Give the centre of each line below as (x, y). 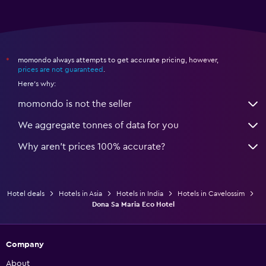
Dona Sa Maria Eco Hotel (133, 204)
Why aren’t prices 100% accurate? (91, 146)
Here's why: (37, 83)
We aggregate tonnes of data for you (98, 125)
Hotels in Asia (80, 193)
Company (25, 244)
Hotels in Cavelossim (211, 193)
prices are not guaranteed (61, 69)
